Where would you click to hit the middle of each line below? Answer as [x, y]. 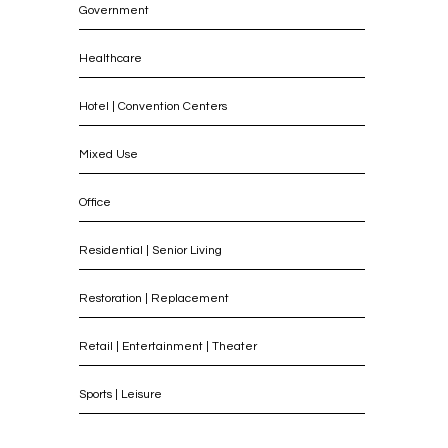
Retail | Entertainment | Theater [168, 346]
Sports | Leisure [120, 394]
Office [95, 202]
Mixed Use [108, 154]
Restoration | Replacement [154, 298]
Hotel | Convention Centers [153, 106]
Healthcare [110, 58]
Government [114, 10]
